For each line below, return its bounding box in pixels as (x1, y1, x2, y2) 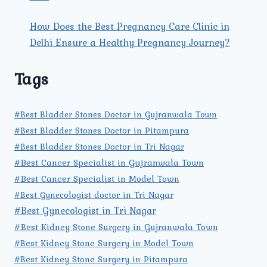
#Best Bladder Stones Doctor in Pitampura (14, 124, 189, 138)
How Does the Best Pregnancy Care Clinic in (29, 18, 229, 35)
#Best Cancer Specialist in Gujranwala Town (14, 156, 204, 170)
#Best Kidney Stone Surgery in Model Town (14, 237, 194, 250)
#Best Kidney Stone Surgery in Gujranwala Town (14, 220, 218, 234)
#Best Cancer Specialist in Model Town (14, 172, 179, 186)
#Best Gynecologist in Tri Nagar (14, 203, 156, 218)
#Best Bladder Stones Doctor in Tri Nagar (14, 140, 184, 154)
